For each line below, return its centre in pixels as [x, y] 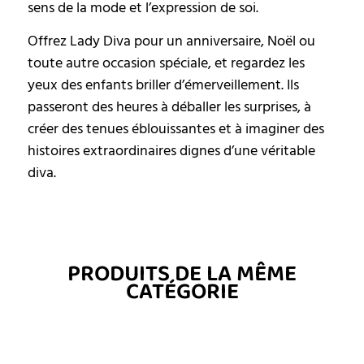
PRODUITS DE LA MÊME [182, 274]
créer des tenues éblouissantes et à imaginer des [176, 129]
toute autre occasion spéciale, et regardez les [166, 63]
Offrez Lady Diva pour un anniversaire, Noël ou [171, 41]
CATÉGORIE [182, 292]
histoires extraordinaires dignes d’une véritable [171, 151]
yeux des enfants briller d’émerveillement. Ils [163, 85]
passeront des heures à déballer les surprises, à [169, 107]
